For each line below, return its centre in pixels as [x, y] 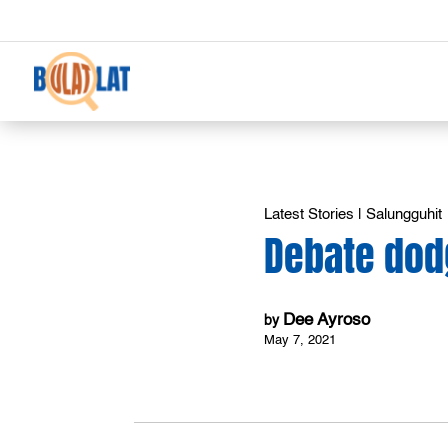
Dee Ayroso [327, 321]
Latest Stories [309, 214]
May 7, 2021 [300, 340]
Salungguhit [404, 214]
